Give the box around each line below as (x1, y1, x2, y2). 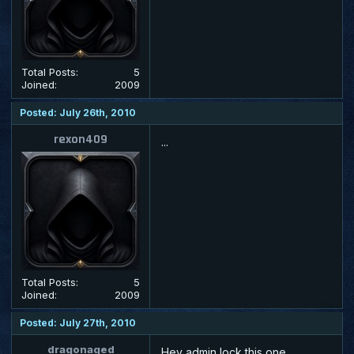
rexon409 (54, 130, 107, 148)
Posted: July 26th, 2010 (20, 106, 136, 119)
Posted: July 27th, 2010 (20, 316, 136, 329)
